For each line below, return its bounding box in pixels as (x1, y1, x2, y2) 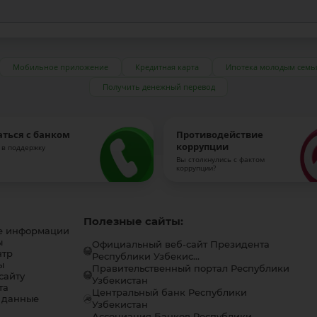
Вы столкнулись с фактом (175, 154, 265, 164)
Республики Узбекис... (92, 251, 200, 263)
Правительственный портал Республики (92, 263, 290, 275)
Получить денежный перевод (102, 81, 215, 93)
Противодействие (175, 129, 263, 142)
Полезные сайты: (83, 214, 183, 229)
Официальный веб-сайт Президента (92, 239, 270, 250)
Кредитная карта (135, 62, 199, 73)
